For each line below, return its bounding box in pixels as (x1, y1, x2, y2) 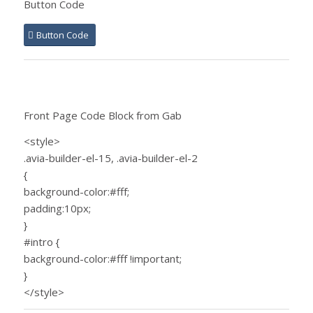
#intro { (23, 234, 59, 249)
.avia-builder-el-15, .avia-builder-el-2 (23, 150, 198, 165)
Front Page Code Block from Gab (23, 108, 182, 122)
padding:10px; (23, 201, 91, 215)
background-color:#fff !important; (23, 251, 182, 265)
